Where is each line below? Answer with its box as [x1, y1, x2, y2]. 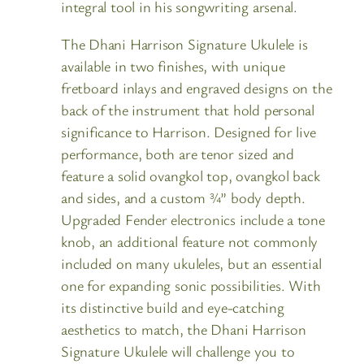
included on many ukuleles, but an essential [61, 253, 322, 273]
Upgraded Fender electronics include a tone [61, 209, 325, 229]
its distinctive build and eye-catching [61, 297, 284, 317]
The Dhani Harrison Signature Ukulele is [61, 33, 308, 54]
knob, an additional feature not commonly [61, 231, 318, 251]
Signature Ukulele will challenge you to [61, 340, 295, 361]
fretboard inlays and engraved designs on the [61, 77, 332, 97]
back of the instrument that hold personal [61, 99, 314, 119]
